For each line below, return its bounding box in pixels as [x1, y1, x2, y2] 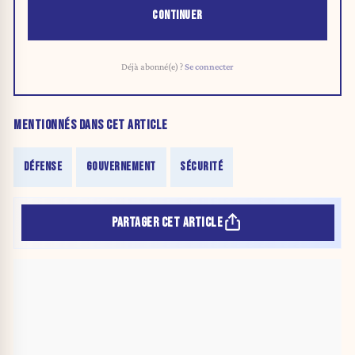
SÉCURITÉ [180, 159, 223, 175]
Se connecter [185, 60, 234, 72]
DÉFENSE [23, 159, 63, 175]
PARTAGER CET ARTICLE [112, 214, 223, 231]
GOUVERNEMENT [86, 159, 156, 175]
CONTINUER [152, 7, 203, 23]
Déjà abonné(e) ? [121, 60, 185, 72]
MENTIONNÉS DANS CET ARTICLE [13, 117, 168, 134]
